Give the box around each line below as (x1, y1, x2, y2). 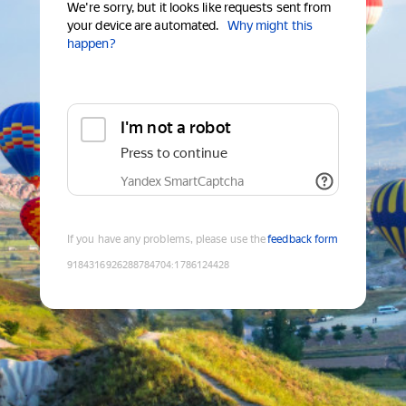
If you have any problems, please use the (67, 233, 266, 246)
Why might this (227, 18, 313, 34)
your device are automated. (67, 18, 219, 34)
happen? (67, 36, 116, 52)
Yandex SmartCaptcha (121, 174, 244, 189)
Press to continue (121, 145, 227, 162)
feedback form (267, 233, 339, 246)
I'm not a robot (121, 118, 231, 138)
